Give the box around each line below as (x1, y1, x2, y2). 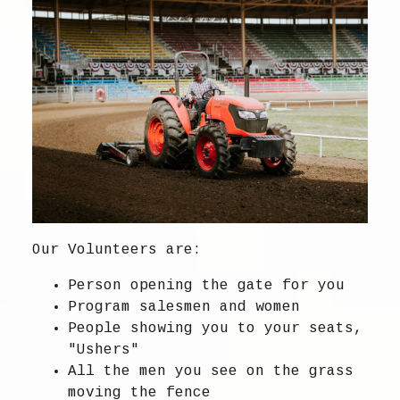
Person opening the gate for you (67, 277, 345, 294)
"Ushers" (67, 341, 139, 358)
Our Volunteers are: (31, 241, 202, 258)
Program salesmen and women (67, 298, 300, 315)
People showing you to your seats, (67, 320, 362, 337)
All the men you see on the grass (67, 362, 354, 379)
